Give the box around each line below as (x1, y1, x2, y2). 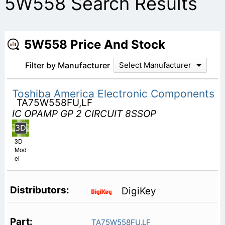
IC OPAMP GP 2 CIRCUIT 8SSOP (12, 107, 156, 120)
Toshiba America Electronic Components (12, 87, 214, 100)
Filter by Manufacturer (25, 60, 110, 70)
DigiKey (121, 185, 156, 197)
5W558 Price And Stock (24, 37, 165, 52)
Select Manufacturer (119, 60, 191, 70)
